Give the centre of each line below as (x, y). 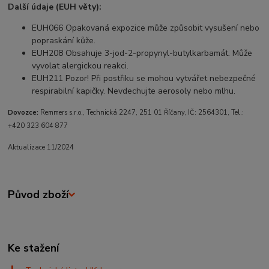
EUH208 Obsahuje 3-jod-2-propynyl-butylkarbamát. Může (142, 53)
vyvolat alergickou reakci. (80, 66)
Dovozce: (23, 113)
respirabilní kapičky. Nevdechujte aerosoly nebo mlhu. (134, 91)
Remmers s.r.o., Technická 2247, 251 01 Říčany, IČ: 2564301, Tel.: (141, 113)
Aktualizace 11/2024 (41, 148)
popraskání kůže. (64, 41)
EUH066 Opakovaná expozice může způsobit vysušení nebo (146, 28)
